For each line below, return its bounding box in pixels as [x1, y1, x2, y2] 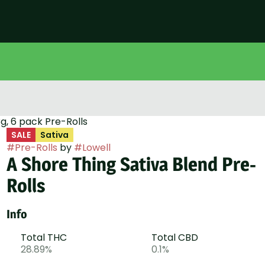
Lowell [82, 141, 111, 154]
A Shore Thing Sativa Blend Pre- [6, 153, 256, 176]
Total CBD [151, 231, 198, 244]
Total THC [20, 231, 67, 244]
